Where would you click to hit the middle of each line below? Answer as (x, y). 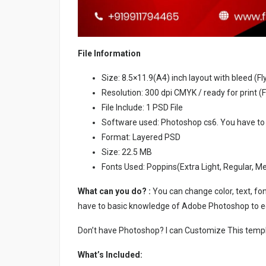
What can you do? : (114, 191)
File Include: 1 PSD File (142, 107)
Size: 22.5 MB (127, 152)
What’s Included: (110, 254)
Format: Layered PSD (141, 137)
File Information (109, 53)
